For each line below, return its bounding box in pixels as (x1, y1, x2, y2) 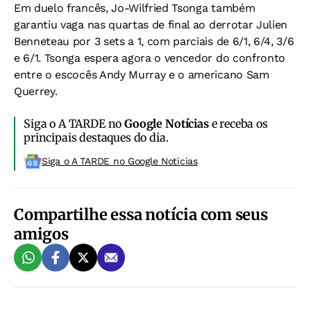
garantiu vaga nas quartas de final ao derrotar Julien (14, 18, 288, 31)
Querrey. (14, 85, 58, 98)
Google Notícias (124, 117, 209, 131)
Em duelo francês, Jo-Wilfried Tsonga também (14, 1, 255, 15)
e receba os (208, 117, 268, 131)
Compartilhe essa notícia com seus (14, 205, 268, 224)
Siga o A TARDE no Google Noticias (42, 155, 198, 167)
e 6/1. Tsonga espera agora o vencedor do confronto (14, 51, 285, 65)
